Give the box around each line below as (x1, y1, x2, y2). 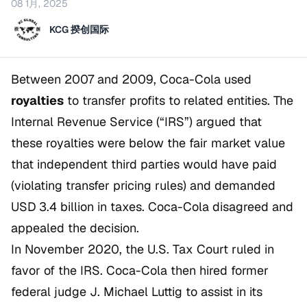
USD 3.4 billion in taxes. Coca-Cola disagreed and (11, 199, 293, 215)
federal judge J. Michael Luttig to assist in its (11, 284, 262, 300)
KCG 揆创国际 (49, 23, 109, 36)
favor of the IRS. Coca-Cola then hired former (11, 262, 269, 279)
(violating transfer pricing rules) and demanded (11, 177, 275, 194)
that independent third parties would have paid (11, 156, 277, 173)
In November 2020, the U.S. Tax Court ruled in (11, 241, 274, 258)
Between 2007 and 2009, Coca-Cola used (11, 71, 251, 88)
